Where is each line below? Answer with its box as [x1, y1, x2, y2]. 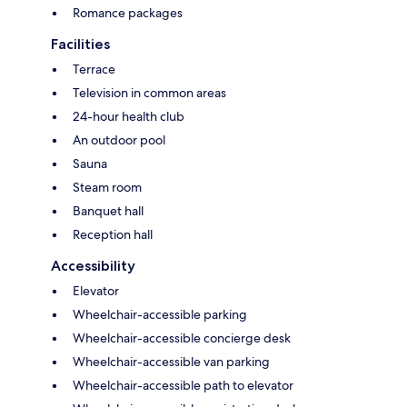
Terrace [73, 60, 115, 77]
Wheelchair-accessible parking [73, 305, 247, 323]
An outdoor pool [73, 131, 165, 148]
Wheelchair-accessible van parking [73, 352, 270, 370]
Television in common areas [73, 84, 226, 101]
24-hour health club [73, 107, 184, 124]
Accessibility [51, 256, 135, 274]
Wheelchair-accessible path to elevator [73, 376, 293, 393]
